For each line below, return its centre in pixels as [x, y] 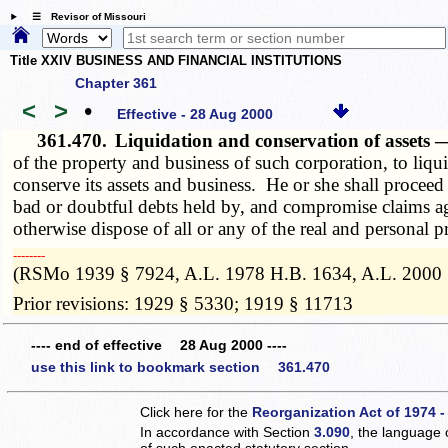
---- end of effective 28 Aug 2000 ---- [159, 345]
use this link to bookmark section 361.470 [180, 366]
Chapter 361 [116, 82]
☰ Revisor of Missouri [83, 17]
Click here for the [196, 411]
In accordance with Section [227, 431]
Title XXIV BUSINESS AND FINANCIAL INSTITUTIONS [176, 61]
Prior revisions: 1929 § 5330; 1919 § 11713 [183, 303]
